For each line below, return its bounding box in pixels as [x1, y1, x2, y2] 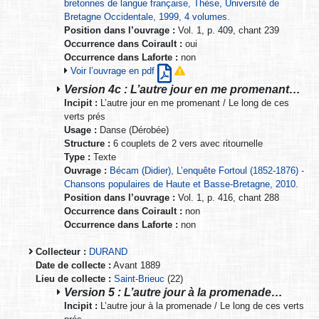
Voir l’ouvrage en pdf [70, 65, 157, 76]
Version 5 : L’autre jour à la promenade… [64, 285, 283, 298]
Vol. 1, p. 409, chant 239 [175, 24, 279, 36]
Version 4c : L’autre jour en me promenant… [64, 82, 300, 95]
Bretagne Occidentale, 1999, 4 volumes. [64, 11, 230, 22]
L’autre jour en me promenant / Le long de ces [98, 97, 289, 108]
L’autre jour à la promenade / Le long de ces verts [98, 300, 304, 311]
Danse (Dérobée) [97, 124, 169, 135]
